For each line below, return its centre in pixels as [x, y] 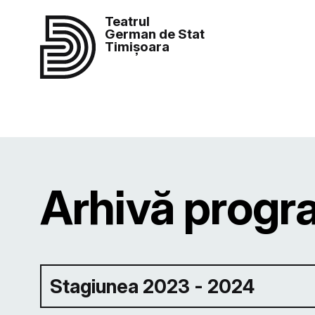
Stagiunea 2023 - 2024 [153, 286]
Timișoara [137, 46]
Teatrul [128, 21]
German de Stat [155, 34]
